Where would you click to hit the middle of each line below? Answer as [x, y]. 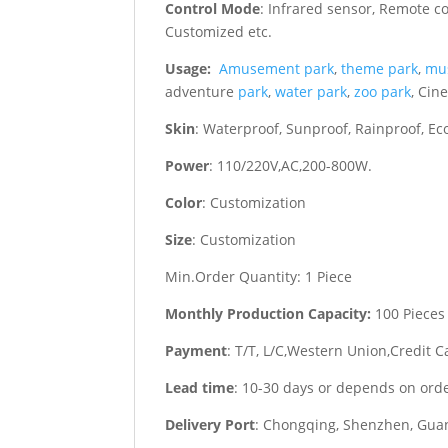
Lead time [200, 387]
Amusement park [277, 68]
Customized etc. [219, 31]
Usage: [190, 68]
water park [311, 91]
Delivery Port [210, 424]
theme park [380, 68]
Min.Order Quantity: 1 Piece [259, 276]
